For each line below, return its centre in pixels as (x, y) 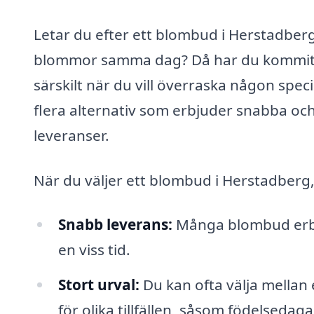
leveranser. (71, 135)
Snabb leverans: (115, 225)
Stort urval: (98, 285)
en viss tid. (94, 250)
